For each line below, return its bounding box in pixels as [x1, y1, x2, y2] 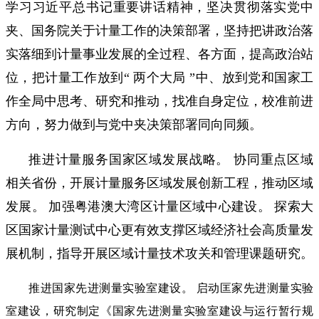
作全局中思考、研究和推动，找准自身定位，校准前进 [6, 93, 313, 108]
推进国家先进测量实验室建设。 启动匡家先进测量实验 [28, 281, 313, 294]
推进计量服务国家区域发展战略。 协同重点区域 [28, 152, 313, 167]
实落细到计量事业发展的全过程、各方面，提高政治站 [6, 46, 313, 61]
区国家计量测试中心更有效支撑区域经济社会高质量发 [6, 222, 313, 237]
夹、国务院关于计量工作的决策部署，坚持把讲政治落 [6, 23, 313, 38]
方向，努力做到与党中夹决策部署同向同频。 [6, 117, 262, 132]
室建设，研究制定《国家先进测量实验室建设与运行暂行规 [6, 304, 313, 317]
